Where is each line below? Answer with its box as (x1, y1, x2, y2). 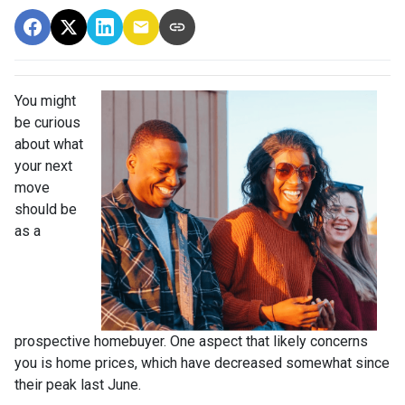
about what (14, 136, 83, 153)
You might (14, 92, 76, 109)
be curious (14, 114, 80, 131)
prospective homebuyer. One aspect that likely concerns (14, 333, 368, 350)
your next (14, 157, 72, 174)
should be (14, 201, 77, 218)
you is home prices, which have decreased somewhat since (14, 354, 390, 372)
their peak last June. (14, 376, 141, 393)
